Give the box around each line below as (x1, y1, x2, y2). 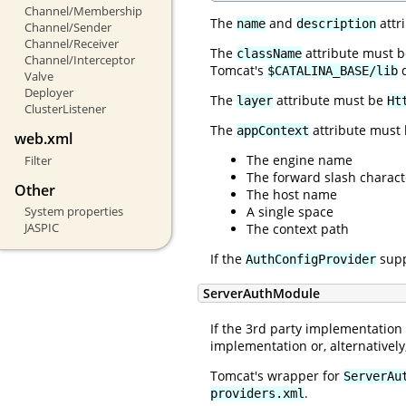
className (237, 45, 302, 61)
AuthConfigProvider (246, 251, 376, 266)
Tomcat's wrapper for (210, 366, 343, 384)
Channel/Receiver (24, 35, 119, 53)
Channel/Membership (24, 3, 142, 20)
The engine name (246, 150, 353, 169)
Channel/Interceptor (24, 52, 135, 69)
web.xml (14, 129, 72, 150)
